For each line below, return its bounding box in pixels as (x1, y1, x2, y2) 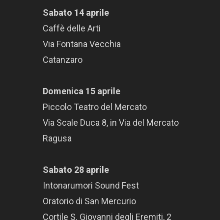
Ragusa (43, 133, 72, 144)
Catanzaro (43, 55, 82, 65)
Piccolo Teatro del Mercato (43, 102, 147, 112)
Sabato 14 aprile (43, 7, 109, 18)
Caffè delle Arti (43, 23, 101, 34)
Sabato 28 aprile (43, 165, 109, 175)
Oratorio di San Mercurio (43, 196, 136, 207)
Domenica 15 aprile (43, 86, 120, 97)
